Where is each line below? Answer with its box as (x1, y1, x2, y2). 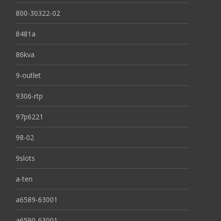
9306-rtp (16, 91, 43, 101)
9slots (16, 153, 35, 163)
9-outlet (16, 70, 41, 80)
